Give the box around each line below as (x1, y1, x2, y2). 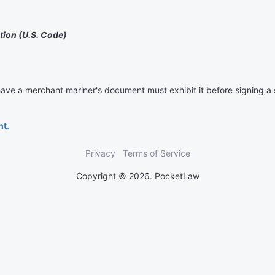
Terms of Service (122, 148, 190, 158)
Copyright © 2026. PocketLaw (76, 171, 199, 181)
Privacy (85, 148, 115, 158)
